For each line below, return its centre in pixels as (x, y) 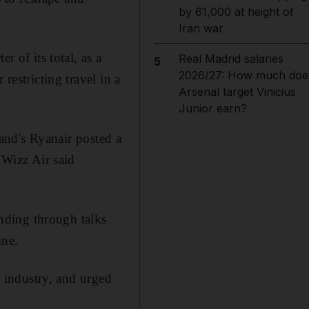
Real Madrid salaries (231, 59)
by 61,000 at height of (236, 12)
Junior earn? (212, 108)
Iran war (201, 28)
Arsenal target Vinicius (237, 92)
